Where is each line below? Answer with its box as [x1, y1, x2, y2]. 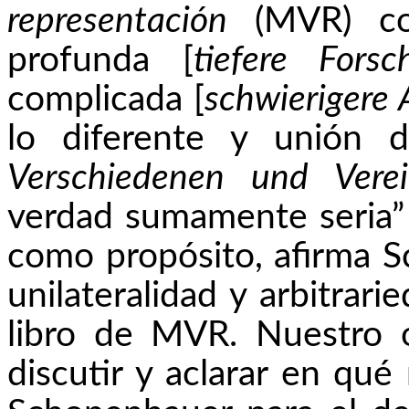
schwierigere [204, 82, 389, 119]
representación [7, 4, 256, 40]
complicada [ [7, 82, 204, 119]
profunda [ [7, 43, 194, 79]
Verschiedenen [7, 161, 225, 197]
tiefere [193, 43, 288, 79]
